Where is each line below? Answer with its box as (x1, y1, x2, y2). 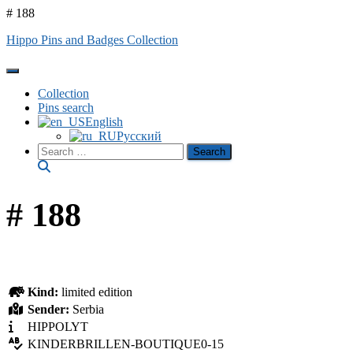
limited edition (58, 285, 132, 299)
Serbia (72, 303, 104, 317)
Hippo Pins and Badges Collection (6, 33, 178, 46)
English (85, 115, 123, 128)
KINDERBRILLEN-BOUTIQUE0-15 (28, 337, 224, 351)
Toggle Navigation (12, 70, 93, 82)
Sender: (28, 303, 69, 317)
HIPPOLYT (28, 320, 88, 334)
